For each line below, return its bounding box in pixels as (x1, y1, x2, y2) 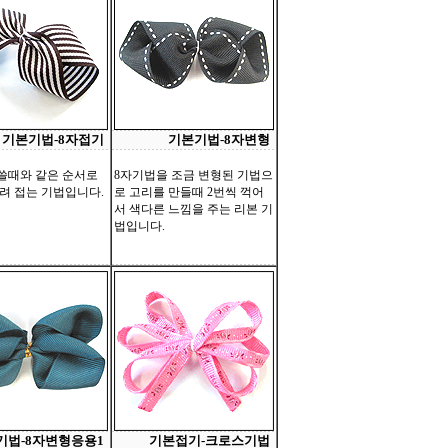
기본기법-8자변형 (168, 132, 270, 147)
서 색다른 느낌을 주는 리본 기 (114, 202, 273, 216)
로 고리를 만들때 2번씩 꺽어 (114, 185, 264, 199)
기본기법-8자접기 (2, 132, 104, 147)
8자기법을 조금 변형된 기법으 (114, 168, 273, 182)
